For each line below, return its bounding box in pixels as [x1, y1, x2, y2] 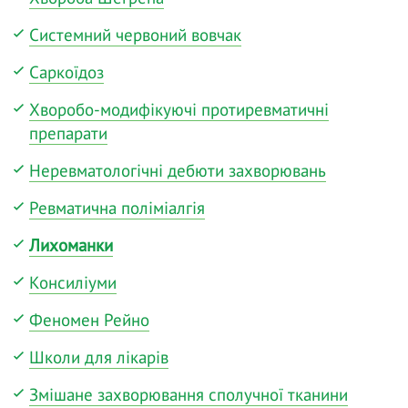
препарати [29, 121, 107, 144]
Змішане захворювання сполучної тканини [29, 382, 348, 405]
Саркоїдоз [29, 60, 104, 83]
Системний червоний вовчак [29, 23, 241, 46]
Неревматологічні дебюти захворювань [29, 158, 326, 181]
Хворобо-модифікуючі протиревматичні [29, 97, 329, 120]
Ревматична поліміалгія [29, 196, 205, 219]
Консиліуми [29, 270, 117, 293]
